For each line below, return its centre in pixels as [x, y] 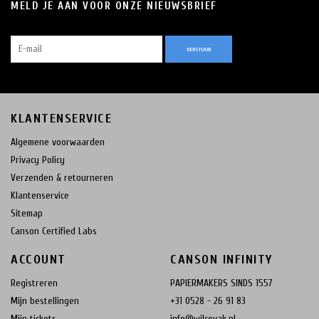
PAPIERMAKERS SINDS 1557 [221, 283]
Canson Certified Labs [54, 231]
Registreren [34, 283]
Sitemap [27, 214]
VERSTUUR [199, 49]
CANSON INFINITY [221, 259]
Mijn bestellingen [45, 300]
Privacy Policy [38, 160]
